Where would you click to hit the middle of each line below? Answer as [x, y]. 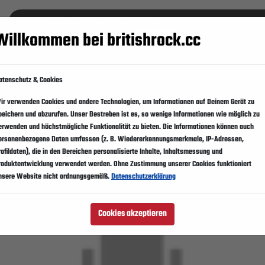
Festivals [56, 22]
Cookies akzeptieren [132, 214]
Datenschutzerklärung [143, 177]
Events [106, 22]
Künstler [155, 21]
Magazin [207, 22]
